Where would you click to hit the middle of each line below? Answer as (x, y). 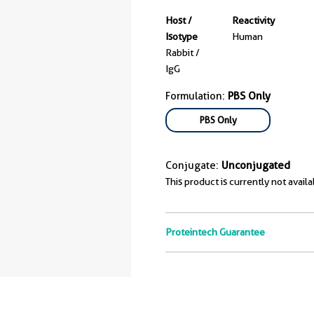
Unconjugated (256, 165)
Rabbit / (183, 53)
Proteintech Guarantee (215, 232)
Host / (179, 20)
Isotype (182, 36)
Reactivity (253, 20)
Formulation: (197, 96)
